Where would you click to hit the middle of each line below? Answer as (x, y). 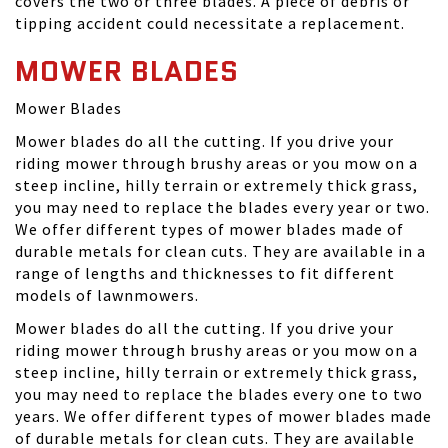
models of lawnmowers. (107, 295)
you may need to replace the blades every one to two (219, 394)
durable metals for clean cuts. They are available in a (220, 251)
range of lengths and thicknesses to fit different (205, 273)
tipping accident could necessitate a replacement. (210, 23)
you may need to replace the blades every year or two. (222, 207)
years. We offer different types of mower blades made (223, 416)
